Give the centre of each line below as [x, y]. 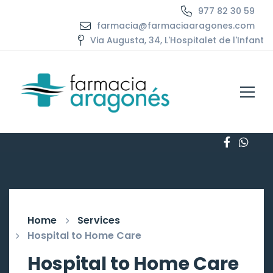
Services [99, 221]
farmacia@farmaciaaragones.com [176, 26]
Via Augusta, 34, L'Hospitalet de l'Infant [177, 41]
